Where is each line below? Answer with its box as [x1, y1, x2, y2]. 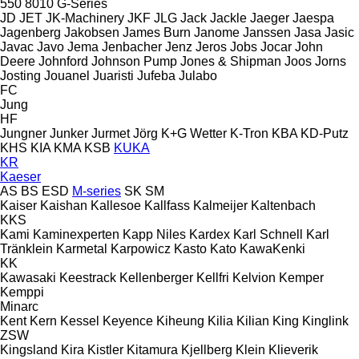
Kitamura [127, 342, 178, 357]
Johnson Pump [91, 54, 177, 68]
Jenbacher [102, 39, 162, 54]
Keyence [103, 313, 153, 328]
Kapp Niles [123, 227, 186, 241]
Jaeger [250, 10, 289, 25]
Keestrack [59, 270, 116, 284]
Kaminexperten [33, 227, 119, 241]
